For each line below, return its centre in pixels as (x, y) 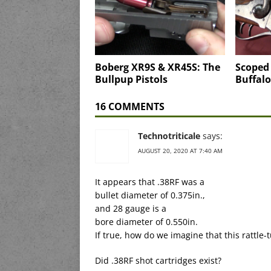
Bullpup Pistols (131, 79)
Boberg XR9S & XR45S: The (158, 67)
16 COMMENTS (130, 106)
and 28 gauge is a (131, 208)
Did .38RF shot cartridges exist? (158, 260)
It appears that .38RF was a (150, 181)
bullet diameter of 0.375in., (150, 195)
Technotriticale (169, 135)
